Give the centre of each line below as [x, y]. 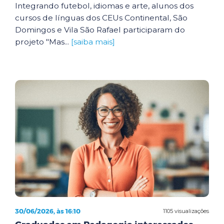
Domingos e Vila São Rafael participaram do [100, 29]
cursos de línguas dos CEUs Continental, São [101, 17]
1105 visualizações [186, 211]
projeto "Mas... [43, 41]
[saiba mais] [93, 41]
